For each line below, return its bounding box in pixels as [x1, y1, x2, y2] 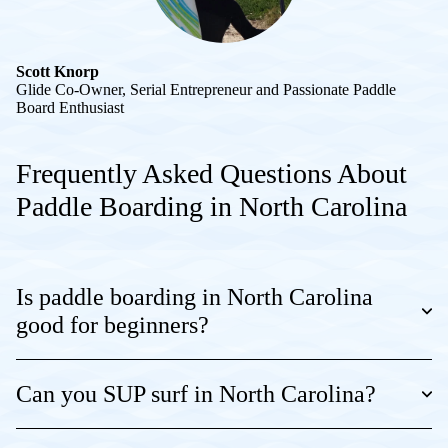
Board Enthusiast [16, 98, 128, 116]
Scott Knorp [16, 62, 99, 80]
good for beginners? [16, 311, 209, 338]
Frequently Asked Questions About [16, 157, 407, 189]
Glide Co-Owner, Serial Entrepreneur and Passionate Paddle [16, 80, 396, 98]
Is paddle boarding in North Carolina [16, 283, 373, 310]
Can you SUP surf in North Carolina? [16, 380, 376, 407]
